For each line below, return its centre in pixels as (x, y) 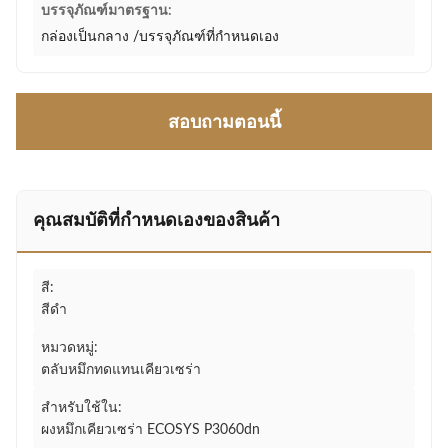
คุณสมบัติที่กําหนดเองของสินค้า (156, 221)
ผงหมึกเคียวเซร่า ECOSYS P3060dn (150, 430)
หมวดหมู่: (69, 348)
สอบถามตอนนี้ (224, 123)
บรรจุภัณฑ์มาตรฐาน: (106, 11)
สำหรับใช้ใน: (81, 408)
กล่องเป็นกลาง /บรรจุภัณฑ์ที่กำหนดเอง (160, 37)
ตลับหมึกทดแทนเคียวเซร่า (121, 370)
